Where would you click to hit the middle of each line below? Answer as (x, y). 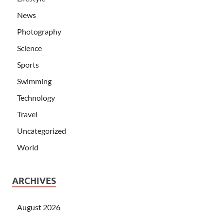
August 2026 (39, 207)
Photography (39, 32)
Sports (28, 65)
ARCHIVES (34, 181)
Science (29, 48)
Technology (36, 98)
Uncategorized (42, 131)
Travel (27, 114)
